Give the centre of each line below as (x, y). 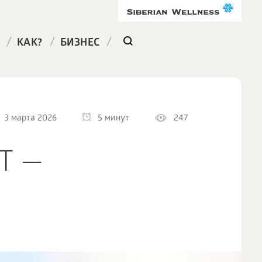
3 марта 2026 (30, 119)
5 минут (113, 119)
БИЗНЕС (80, 44)
